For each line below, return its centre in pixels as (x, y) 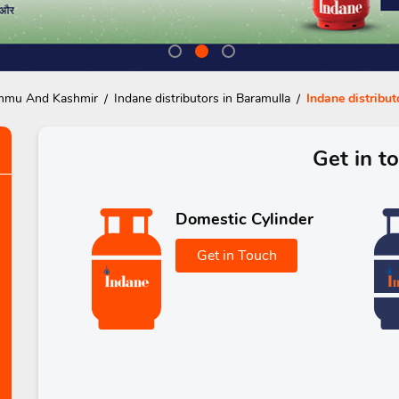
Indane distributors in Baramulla (202, 98)
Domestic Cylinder (245, 219)
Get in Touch (236, 255)
